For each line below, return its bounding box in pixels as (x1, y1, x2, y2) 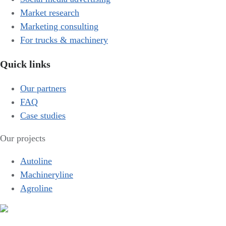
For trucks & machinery (20, 35, 108, 45)
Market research (20, 8, 79, 18)
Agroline (20, 183, 52, 193)
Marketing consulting (20, 21, 98, 31)
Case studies (20, 110, 66, 121)
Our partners (20, 83, 66, 93)
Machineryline (20, 169, 73, 180)
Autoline (20, 156, 52, 166)
